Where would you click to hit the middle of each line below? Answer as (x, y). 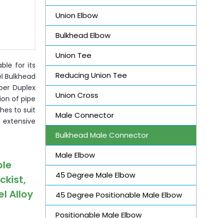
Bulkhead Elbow (83, 35)
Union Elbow (76, 15)
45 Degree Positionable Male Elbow (118, 195)
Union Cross (77, 95)
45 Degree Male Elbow (95, 175)
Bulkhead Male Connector (102, 135)
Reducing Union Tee (91, 75)
